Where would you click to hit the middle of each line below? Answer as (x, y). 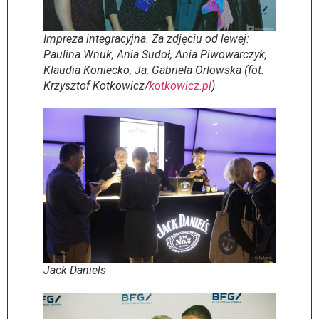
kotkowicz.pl (180, 85)
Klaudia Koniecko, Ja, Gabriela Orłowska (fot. (154, 70)
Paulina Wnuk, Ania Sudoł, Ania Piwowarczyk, (155, 54)
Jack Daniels (75, 271)
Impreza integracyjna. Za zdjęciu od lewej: (146, 38)
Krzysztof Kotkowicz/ (96, 85)
